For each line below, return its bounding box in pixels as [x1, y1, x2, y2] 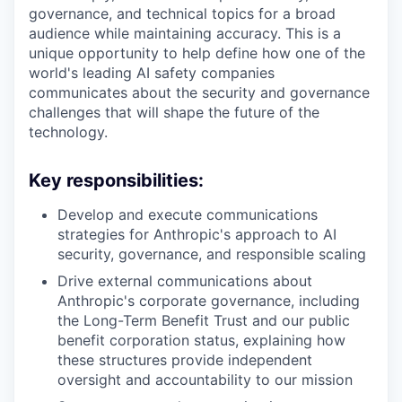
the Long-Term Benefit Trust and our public [57, 311, 350, 330]
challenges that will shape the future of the [29, 103, 319, 122]
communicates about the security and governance [29, 83, 370, 102]
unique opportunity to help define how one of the [29, 44, 365, 63]
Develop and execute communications [57, 205, 318, 224]
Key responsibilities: [29, 170, 204, 192]
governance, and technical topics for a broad [29, 4, 336, 23]
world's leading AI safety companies [29, 64, 275, 83]
